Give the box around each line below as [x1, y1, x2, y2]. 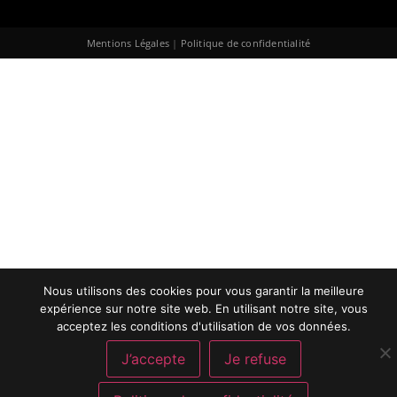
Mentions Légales [86, 35, 169, 50]
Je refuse [223, 350, 286, 368]
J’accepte [121, 350, 185, 368]
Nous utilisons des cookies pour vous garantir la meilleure [43, 284, 364, 298]
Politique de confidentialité [180, 35, 311, 50]
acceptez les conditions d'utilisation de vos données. [56, 319, 351, 333]
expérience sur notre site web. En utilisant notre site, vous [39, 301, 368, 315]
